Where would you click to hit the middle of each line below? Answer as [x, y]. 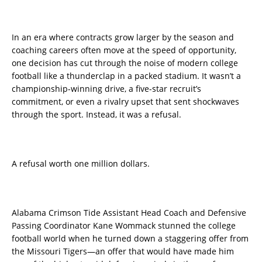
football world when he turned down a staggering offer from [130, 238]
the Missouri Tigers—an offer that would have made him [123, 251]
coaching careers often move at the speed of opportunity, [124, 50]
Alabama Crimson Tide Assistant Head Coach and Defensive [129, 212]
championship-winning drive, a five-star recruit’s [106, 88]
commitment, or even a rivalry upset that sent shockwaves [125, 101]
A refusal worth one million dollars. [81, 163]
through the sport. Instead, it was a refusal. [96, 114]
